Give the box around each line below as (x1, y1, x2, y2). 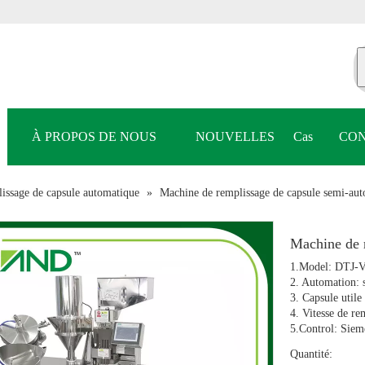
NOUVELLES (195, 130, 275, 144)
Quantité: (290, 348, 332, 361)
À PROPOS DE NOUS (31, 130, 156, 144)
